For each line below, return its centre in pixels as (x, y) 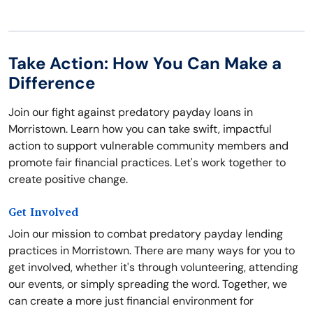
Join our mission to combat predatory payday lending (146, 234)
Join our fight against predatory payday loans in (131, 112)
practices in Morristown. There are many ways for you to (152, 251)
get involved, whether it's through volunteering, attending (153, 268)
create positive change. (68, 180)
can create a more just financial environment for (131, 301)
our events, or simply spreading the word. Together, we (148, 284)
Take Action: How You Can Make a (145, 64)
